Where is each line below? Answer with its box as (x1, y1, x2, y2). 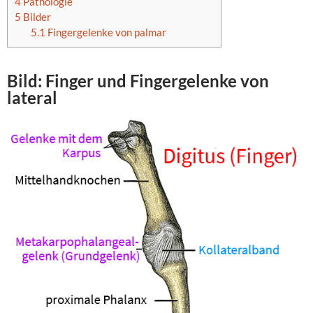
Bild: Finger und (7, 71, 130, 92)
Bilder (21, 10, 51, 24)
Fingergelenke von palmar (45, 26, 166, 39)
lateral (7, 87, 57, 108)
